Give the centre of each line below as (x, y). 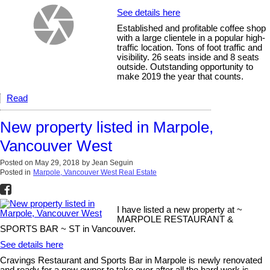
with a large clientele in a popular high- (191, 38)
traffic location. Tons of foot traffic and (190, 47)
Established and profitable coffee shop (192, 28)
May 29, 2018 (57, 162)
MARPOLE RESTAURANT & (175, 219)
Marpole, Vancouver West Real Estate (95, 172)
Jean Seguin (112, 162)
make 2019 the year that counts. (181, 76)
